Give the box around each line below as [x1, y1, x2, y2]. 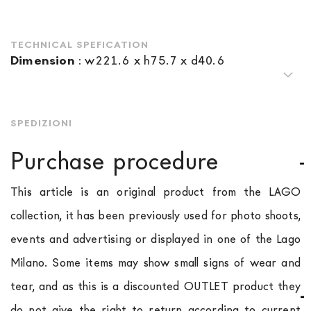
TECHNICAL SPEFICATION [10, 38, 149, 51]
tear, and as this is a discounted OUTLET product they [10, 278, 301, 294]
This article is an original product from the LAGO [10, 184, 301, 200]
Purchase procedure [10, 146, 219, 177]
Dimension [10, 52, 75, 69]
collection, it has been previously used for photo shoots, [10, 208, 301, 224]
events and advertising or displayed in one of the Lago [10, 231, 301, 247]
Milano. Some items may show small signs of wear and [10, 255, 301, 271]
